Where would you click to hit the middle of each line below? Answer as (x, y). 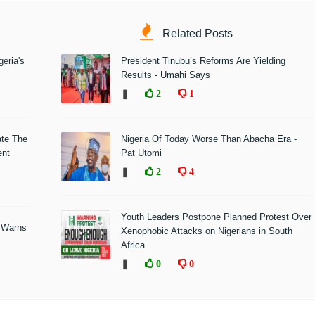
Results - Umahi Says (165, 75)
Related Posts (197, 34)
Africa (133, 245)
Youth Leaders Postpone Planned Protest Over (216, 217)
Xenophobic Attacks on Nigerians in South (206, 231)
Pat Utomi (141, 153)
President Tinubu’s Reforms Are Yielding (203, 61)
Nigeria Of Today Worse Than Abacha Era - (208, 139)
